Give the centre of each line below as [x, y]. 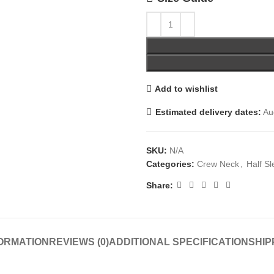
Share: [160, 185]
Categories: [170, 164]
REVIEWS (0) [79, 242]
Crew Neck [218, 164]
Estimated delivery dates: [208, 112]
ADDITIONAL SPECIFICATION [179, 242]
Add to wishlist [186, 88]
